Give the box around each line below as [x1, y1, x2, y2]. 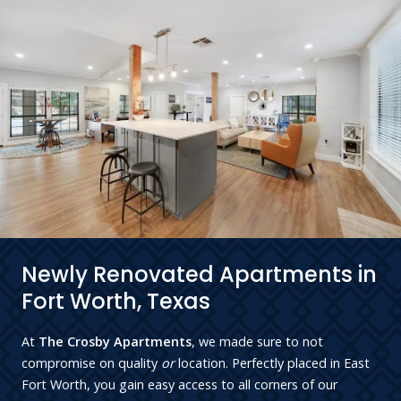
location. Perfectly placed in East [175, 354, 370, 372]
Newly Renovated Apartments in [21, 260, 377, 290]
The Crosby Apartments [38, 333, 192, 351]
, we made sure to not [192, 333, 323, 351]
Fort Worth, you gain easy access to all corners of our [21, 376, 337, 394]
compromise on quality [21, 354, 161, 372]
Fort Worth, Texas [21, 286, 210, 317]
